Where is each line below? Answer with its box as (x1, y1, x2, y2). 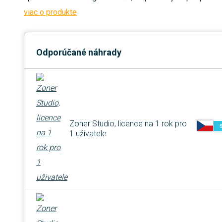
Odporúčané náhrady (36, 47, 121, 58)
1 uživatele (69, 129, 107, 139)
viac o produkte (24, 7, 77, 17)
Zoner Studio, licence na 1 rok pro (69, 119, 187, 129)
